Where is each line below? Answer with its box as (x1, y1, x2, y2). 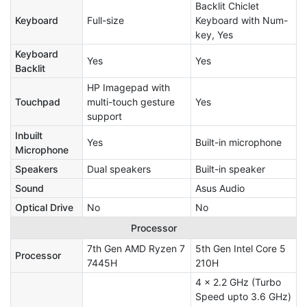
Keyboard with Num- (195, 14, 288, 26)
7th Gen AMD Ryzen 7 (87, 242, 185, 254)
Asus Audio (195, 182, 245, 194)
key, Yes (195, 28, 233, 40)
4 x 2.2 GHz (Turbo (195, 275, 281, 288)
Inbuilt (15, 129, 42, 141)
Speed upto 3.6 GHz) (195, 290, 291, 302)
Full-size (87, 14, 124, 26)
